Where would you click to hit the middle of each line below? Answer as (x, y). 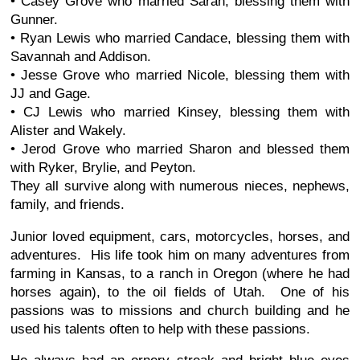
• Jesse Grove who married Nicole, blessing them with (180, 75)
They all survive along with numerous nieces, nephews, (180, 186)
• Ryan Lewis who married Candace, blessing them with (180, 38)
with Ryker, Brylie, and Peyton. (103, 167)
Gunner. (34, 19)
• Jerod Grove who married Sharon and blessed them (180, 149)
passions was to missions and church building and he (180, 310)
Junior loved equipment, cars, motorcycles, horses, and (180, 236)
